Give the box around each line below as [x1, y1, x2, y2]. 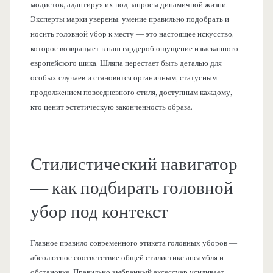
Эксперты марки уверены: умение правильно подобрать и [30, 14, 229, 24]
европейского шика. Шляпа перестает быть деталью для [30, 58, 222, 68]
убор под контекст [30, 200, 168, 224]
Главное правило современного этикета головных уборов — [30, 238, 237, 249]
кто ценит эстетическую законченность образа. [30, 102, 193, 112]
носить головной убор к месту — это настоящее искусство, [30, 29, 234, 39]
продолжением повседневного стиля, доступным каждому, [30, 87, 232, 97]
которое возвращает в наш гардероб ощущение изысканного [30, 43, 238, 54]
